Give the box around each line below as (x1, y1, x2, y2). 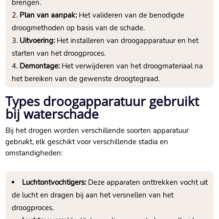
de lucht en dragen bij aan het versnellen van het (12, 190, 174, 200)
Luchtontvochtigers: (22, 177, 87, 188)
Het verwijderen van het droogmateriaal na (60, 61, 203, 71)
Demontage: (20, 61, 60, 71)
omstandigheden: (5, 148, 63, 158)
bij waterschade (5, 105, 99, 123)
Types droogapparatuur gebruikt (5, 92, 199, 110)
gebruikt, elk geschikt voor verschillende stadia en (5, 137, 169, 147)
